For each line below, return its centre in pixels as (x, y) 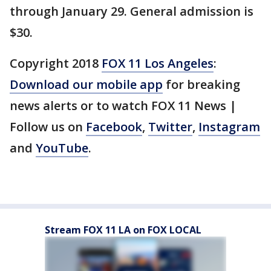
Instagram (229, 127)
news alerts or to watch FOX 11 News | (123, 106)
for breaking (201, 84)
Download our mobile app (86, 84)
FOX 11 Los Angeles (158, 63)
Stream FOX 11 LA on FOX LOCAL (123, 230)
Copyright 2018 (56, 63)
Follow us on (48, 127)
